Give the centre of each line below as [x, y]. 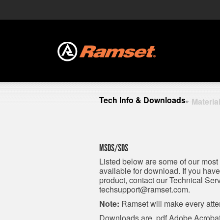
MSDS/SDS [114, 148]
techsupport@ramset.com [144, 189]
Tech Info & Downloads [142, 100]
